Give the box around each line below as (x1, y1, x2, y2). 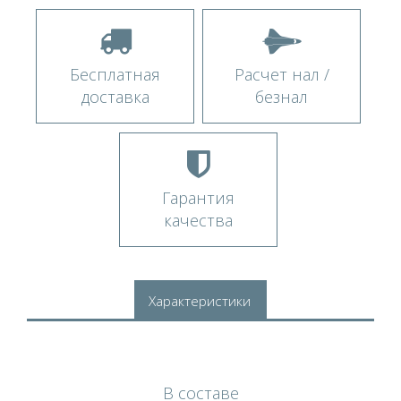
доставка (81, 85, 149, 107)
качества (164, 209, 233, 231)
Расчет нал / (234, 63, 329, 85)
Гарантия (162, 186, 235, 209)
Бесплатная (70, 63, 160, 85)
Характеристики (149, 291, 251, 311)
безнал (255, 85, 308, 107)
